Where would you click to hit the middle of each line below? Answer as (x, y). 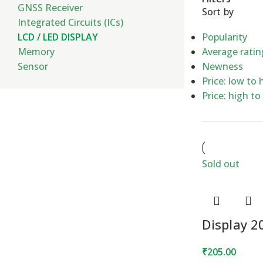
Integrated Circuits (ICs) (70, 22)
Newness (222, 66)
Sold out (220, 164)
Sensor (33, 66)
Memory (36, 52)
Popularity (224, 37)
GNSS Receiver (50, 8)
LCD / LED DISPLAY (58, 37)
